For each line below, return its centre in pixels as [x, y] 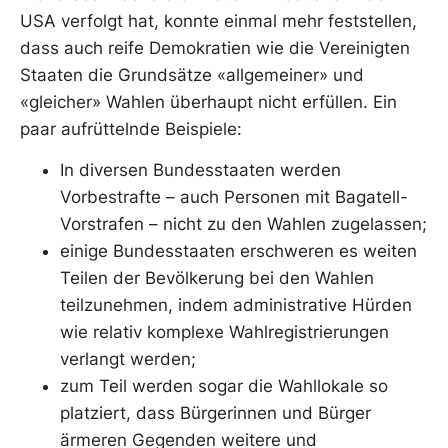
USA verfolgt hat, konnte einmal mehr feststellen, [218, 20]
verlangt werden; [128, 358]
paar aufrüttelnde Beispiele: [131, 128]
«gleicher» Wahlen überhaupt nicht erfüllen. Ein [208, 101]
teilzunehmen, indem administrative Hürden [236, 304]
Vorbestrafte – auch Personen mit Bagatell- [234, 196]
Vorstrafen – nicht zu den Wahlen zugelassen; [243, 223]
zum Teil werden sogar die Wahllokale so [224, 385]
